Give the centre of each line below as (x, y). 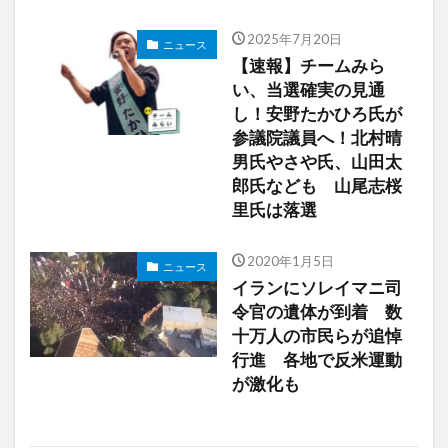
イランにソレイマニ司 (316, 288)
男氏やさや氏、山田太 (316, 162)
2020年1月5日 (290, 261)
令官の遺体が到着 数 (316, 312)
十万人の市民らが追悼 (316, 336)
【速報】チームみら (308, 66)
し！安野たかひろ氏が (316, 114)
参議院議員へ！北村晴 (316, 138)
